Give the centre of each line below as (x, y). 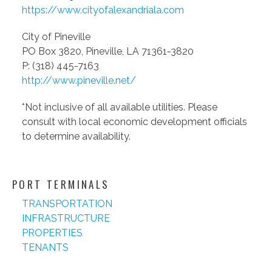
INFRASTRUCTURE (66, 219)
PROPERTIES (52, 233)
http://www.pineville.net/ (79, 81)
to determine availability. (76, 137)
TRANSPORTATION (67, 204)
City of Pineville (56, 37)
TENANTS (45, 248)
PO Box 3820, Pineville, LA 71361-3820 (108, 52)
